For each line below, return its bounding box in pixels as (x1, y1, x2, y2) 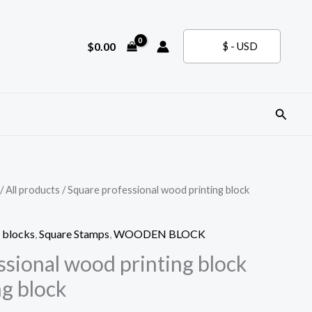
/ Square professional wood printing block (60, 183, 249, 196)
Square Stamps (39, 226, 109, 240)
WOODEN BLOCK (114, 226, 205, 240)
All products (6, 183, 60, 196)
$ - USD (222, 40, 258, 52)
